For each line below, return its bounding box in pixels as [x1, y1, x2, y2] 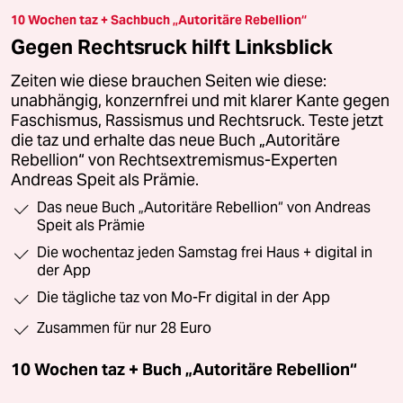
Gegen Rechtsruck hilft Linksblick [11, 34, 333, 60]
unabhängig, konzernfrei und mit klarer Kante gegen [11, 91, 390, 112]
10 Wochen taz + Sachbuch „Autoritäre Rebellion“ [11, 12, 307, 29]
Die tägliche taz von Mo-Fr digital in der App [37, 289, 330, 307]
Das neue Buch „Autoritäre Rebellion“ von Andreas [37, 199, 371, 217]
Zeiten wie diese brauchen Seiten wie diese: [11, 71, 327, 92]
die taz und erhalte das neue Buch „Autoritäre [11, 130, 340, 151]
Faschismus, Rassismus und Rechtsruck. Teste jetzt [11, 111, 383, 131]
